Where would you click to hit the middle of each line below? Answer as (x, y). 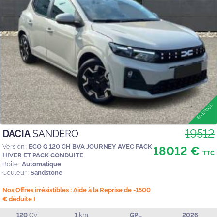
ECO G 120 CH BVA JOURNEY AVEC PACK (90, 147)
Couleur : (16, 173)
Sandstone (46, 173)
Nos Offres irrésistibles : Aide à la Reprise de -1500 (77, 190)
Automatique (41, 164)
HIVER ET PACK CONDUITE (43, 155)
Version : (15, 147)
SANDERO (55, 134)
